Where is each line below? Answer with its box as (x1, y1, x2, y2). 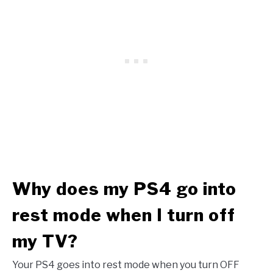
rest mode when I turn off (12, 205, 235, 226)
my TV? (12, 231, 78, 252)
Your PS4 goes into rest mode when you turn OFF (12, 259, 239, 271)
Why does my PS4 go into (12, 179, 236, 200)
